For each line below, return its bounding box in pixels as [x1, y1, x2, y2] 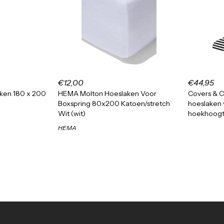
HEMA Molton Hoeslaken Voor [58, 89, 156, 98]
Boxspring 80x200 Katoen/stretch [58, 99, 170, 108]
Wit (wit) [58, 109, 85, 118]
